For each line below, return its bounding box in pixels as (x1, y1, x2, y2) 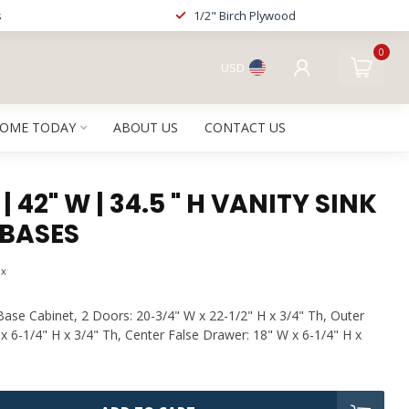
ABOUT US (112, 119, 178, 136)
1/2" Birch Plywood (194, 7, 296, 24)
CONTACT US (204, 119, 286, 136)
